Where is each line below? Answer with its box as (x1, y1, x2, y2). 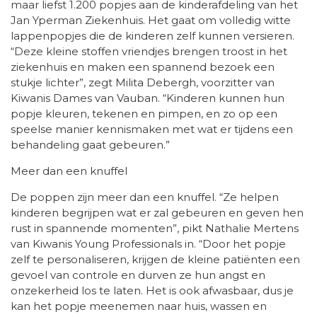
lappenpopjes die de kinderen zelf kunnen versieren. (11, 28, 294, 42)
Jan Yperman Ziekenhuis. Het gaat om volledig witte (11, 13, 291, 27)
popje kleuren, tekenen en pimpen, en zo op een (11, 106, 277, 120)
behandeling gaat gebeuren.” (11, 137, 170, 151)
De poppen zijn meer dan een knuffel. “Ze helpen (11, 190, 279, 204)
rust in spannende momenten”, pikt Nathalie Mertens (11, 221, 299, 235)
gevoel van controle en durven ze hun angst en (11, 267, 265, 282)
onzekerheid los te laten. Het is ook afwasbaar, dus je (11, 283, 294, 297)
